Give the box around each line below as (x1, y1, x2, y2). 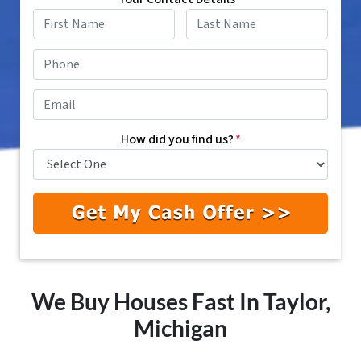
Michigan (134, 314, 227, 342)
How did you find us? (120, 131, 234, 149)
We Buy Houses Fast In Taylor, (31, 288, 330, 315)
